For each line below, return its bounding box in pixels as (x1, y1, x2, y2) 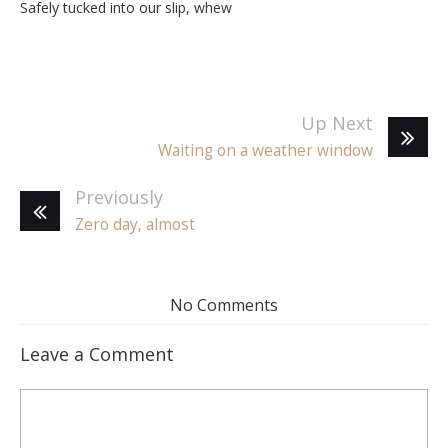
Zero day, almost (75, 213, 195, 235)
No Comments (170, 293, 278, 316)
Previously (75, 184, 163, 209)
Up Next (301, 110, 373, 135)
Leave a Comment (20, 341, 174, 366)
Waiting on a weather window (158, 139, 373, 161)
